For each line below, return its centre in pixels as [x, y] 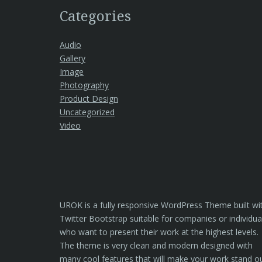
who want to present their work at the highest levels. [159, 232]
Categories [95, 15]
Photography [84, 85]
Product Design [89, 99]
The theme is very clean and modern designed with [156, 245]
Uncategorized [87, 112]
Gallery [73, 58]
